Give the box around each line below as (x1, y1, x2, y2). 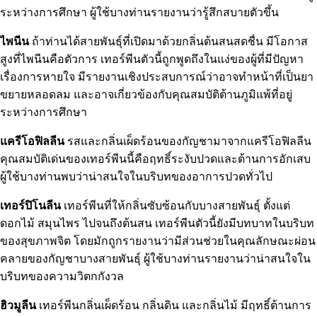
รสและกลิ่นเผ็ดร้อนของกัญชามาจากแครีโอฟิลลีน (64, 134, 311, 147)
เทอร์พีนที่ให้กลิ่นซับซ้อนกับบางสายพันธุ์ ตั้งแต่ (61, 199, 290, 212)
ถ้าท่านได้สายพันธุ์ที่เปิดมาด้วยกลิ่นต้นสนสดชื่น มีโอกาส (29, 35, 308, 47)
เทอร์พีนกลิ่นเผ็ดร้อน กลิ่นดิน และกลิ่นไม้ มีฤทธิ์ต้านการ (36, 299, 311, 311)
